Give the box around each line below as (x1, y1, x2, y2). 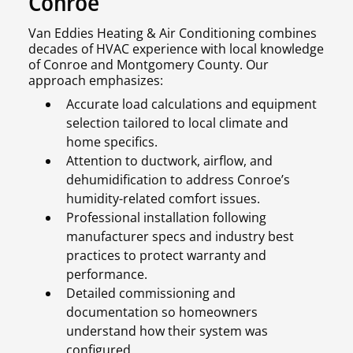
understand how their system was (66, 322, 268, 340)
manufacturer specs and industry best (66, 228, 294, 246)
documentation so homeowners (66, 303, 258, 321)
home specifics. (66, 133, 158, 151)
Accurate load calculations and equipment (66, 95, 317, 113)
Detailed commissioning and (66, 284, 236, 303)
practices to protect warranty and (66, 247, 266, 265)
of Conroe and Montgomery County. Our (28, 56, 269, 74)
